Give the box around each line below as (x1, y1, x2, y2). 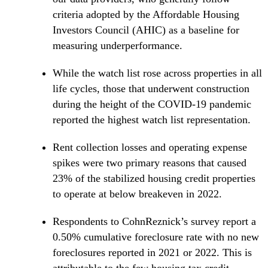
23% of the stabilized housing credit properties (53, 172, 255, 185)
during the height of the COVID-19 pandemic (53, 98, 251, 111)
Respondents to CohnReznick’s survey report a (53, 215, 256, 228)
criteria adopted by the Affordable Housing (53, 8, 239, 21)
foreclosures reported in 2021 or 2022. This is (53, 246, 252, 259)
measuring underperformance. (53, 39, 182, 52)
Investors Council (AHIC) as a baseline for (53, 24, 239, 36)
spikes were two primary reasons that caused (53, 157, 246, 169)
